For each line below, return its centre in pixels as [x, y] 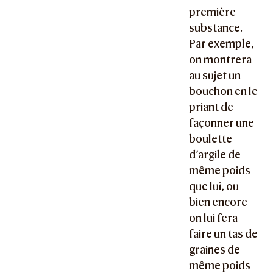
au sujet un [215, 76]
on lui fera [214, 218]
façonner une [222, 123]
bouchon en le [224, 91]
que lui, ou [214, 186]
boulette [211, 139]
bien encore [218, 202]
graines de [215, 250]
